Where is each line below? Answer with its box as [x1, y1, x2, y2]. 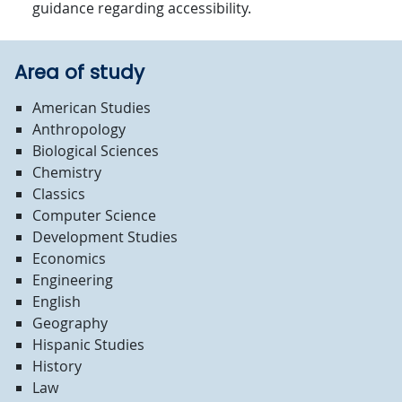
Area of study [14, 59, 144, 85]
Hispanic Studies [32, 335, 144, 354]
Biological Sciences [32, 141, 159, 161]
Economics [32, 249, 106, 268]
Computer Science [32, 205, 156, 225]
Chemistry [32, 162, 101, 182]
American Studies [32, 98, 151, 118]
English [32, 292, 81, 311]
